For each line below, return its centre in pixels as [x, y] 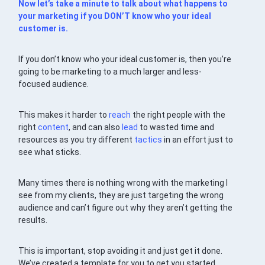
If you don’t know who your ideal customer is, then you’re [125, 59]
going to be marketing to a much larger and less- [110, 72]
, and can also [96, 127]
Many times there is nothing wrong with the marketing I [123, 183]
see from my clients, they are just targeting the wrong [121, 195]
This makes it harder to [64, 115]
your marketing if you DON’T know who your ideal [115, 16]
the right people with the [178, 115]
